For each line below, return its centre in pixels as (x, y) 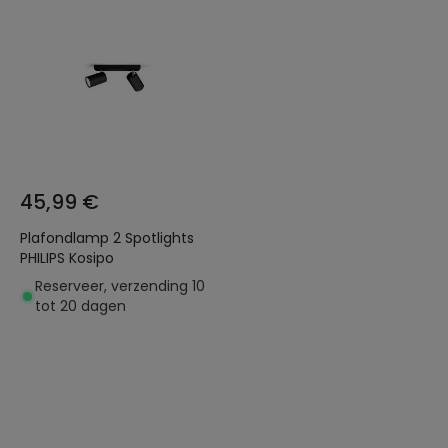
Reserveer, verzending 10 (120, 286)
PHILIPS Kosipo (67, 258)
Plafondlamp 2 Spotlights (66, 238)
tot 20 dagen (80, 306)
